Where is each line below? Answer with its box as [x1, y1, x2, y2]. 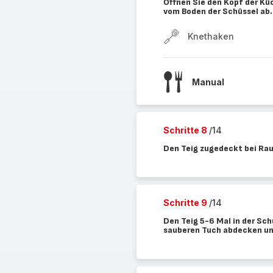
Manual [191, 76, 224, 87]
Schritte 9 [163, 197, 209, 208]
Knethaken [187, 31, 234, 41]
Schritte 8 [163, 125, 209, 135]
